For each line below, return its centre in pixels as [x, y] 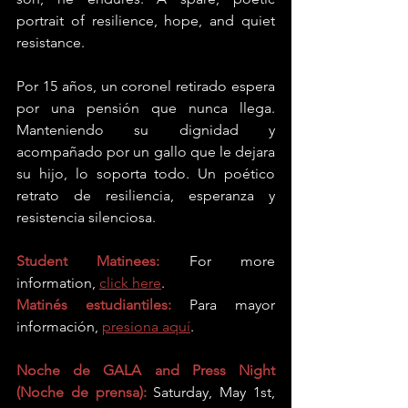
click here [130, 283]
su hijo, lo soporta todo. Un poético [146, 173]
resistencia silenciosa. [86, 217]
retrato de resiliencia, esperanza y [146, 195]
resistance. [52, 42]
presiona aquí [146, 326]
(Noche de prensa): [82, 392]
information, [58, 283]
